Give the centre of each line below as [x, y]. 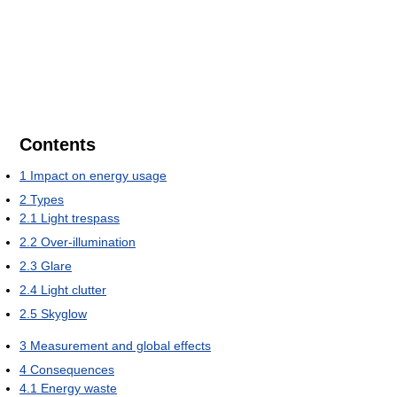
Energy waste [79, 388]
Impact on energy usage [98, 175]
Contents [58, 144]
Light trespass [80, 218]
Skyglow [64, 313]
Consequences [72, 369]
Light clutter [74, 289]
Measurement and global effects [121, 345]
